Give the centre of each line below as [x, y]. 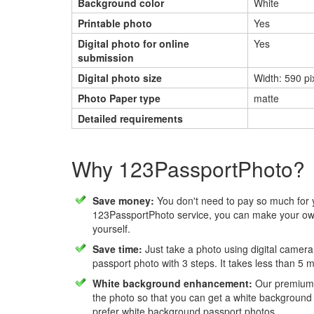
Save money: [123, 200]
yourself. [111, 228]
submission [106, 57]
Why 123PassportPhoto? [188, 169]
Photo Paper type [119, 98]
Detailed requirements [130, 118]
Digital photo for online [134, 43]
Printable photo [115, 23]
